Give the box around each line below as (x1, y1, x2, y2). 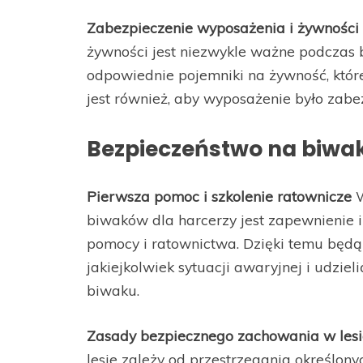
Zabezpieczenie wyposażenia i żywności (87, 19, 359, 37)
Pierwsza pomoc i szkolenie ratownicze (87, 187, 352, 206)
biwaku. (87, 281, 139, 300)
